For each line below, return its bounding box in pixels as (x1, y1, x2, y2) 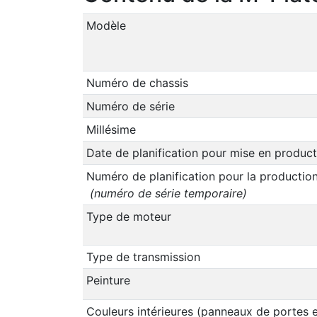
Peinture (86, 272, 130, 287)
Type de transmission (86, 249, 200, 264)
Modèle (86, 18, 126, 33)
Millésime (86, 122, 136, 137)
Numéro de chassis (86, 75, 188, 90)
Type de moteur (86, 209, 171, 224)
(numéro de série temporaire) (86, 185, 247, 200)
